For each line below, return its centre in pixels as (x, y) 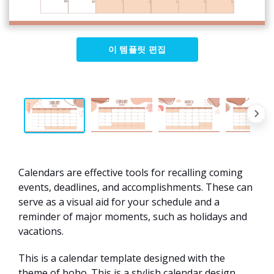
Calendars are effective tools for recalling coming (131, 173)
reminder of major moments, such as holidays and (133, 217)
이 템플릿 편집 (137, 50)
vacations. (41, 231)
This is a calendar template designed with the (122, 258)
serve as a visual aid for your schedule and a (119, 202)
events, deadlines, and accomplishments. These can (135, 187)
